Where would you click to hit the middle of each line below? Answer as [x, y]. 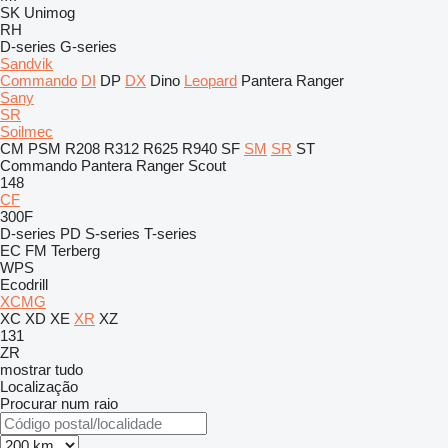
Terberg [75, 250]
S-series [112, 233]
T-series [170, 233]
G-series [88, 46]
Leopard [210, 80]
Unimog [49, 12]
